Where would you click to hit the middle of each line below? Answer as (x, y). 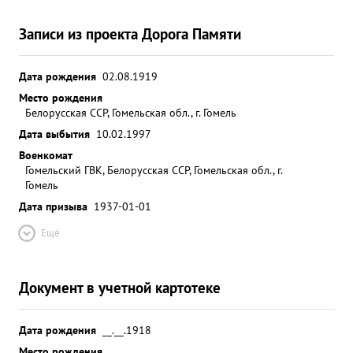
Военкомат (46, 155)
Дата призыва (53, 206)
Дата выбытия (54, 134)
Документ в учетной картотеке (120, 287)
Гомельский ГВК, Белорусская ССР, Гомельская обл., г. (154, 170)
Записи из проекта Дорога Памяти (130, 33)
